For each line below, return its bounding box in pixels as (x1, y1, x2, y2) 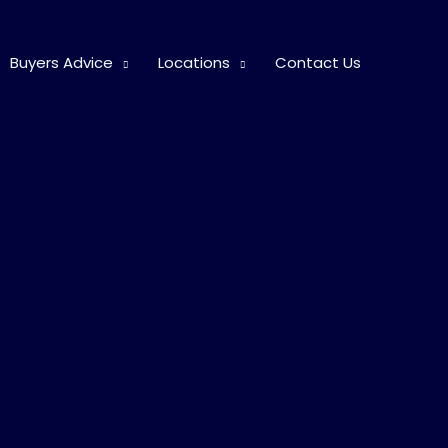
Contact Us (275, 52, 361, 74)
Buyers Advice (10, 52, 113, 74)
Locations (158, 52, 230, 74)
